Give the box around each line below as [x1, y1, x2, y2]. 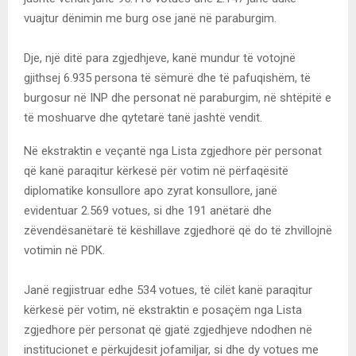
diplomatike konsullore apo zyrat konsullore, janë [24, 184, 277, 199]
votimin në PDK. [24, 243, 105, 258]
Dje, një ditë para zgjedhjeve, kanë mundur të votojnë [24, 51, 296, 66]
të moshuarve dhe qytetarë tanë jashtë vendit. [24, 110, 262, 126]
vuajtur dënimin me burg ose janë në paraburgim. [24, 11, 277, 26]
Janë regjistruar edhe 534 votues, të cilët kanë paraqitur [24, 283, 312, 298]
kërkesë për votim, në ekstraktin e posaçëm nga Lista [24, 303, 302, 318]
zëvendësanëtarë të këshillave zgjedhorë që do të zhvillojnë [24, 223, 332, 238]
